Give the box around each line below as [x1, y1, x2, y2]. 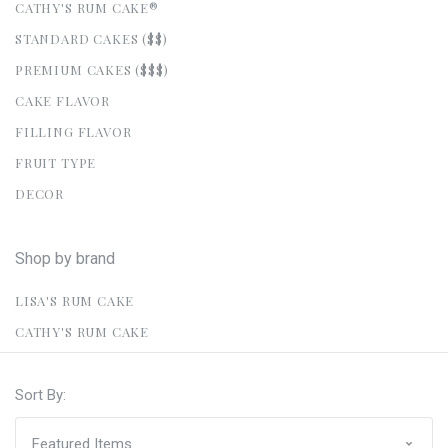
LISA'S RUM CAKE [15, 291, 135, 309]
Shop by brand [15, 248, 115, 268]
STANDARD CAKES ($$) [15, 29, 168, 47]
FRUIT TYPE [15, 153, 97, 171]
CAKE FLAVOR [15, 91, 110, 109]
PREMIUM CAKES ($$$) [15, 60, 169, 78]
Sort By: [15, 385, 66, 404]
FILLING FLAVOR [15, 122, 132, 140]
